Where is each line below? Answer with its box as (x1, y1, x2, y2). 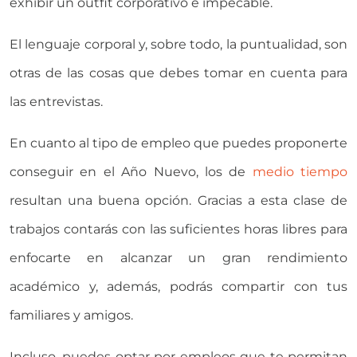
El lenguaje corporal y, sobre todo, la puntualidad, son (10, 37, 347, 53)
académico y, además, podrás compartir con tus (10, 279, 347, 295)
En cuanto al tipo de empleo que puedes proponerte (10, 135, 347, 151)
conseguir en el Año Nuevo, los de (10, 164, 253, 180)
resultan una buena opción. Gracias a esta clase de (10, 193, 347, 209)
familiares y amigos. (10, 308, 133, 324)
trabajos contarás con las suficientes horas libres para (10, 222, 347, 237)
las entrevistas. (10, 94, 103, 110)
